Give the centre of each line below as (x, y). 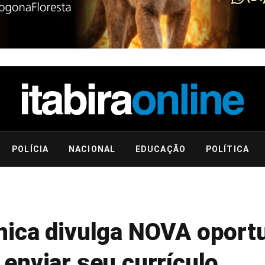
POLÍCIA (30, 149)
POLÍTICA (227, 149)
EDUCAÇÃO (161, 149)
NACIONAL (92, 149)
